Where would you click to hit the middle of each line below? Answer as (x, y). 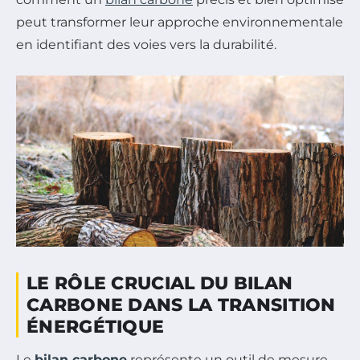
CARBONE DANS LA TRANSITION (181, 305)
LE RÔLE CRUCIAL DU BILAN (160, 283)
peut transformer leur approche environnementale (180, 22)
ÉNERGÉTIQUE (96, 326)
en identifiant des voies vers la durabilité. (146, 44)
